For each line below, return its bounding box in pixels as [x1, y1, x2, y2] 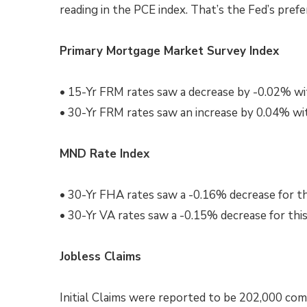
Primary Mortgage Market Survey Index [60, 43, 279, 59]
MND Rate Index [60, 146, 149, 162]
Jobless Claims [60, 249, 141, 265]
